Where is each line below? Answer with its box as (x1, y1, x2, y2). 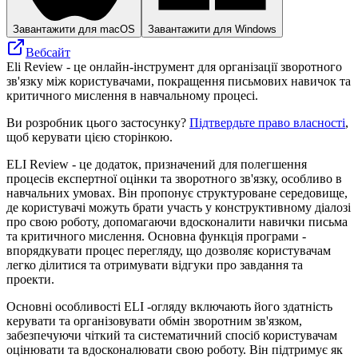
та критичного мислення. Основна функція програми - (6, 229, 306, 243)
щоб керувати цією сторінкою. (6, 129, 173, 144)
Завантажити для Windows (148, 22, 276, 35)
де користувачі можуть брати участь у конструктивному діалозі (6, 200, 351, 214)
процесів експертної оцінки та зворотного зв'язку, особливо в (6, 171, 342, 185)
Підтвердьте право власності (189, 115, 345, 129)
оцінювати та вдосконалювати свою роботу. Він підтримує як (6, 342, 343, 356)
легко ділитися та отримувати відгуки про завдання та (6, 257, 303, 272)
